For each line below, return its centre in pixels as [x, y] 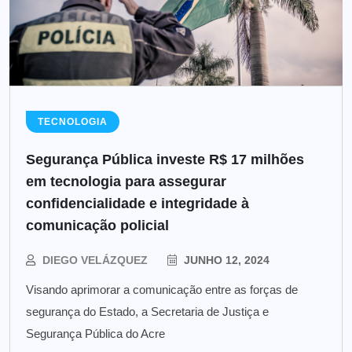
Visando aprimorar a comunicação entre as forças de [162, 289]
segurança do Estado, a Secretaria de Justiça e [147, 311]
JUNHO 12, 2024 [225, 260]
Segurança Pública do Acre [95, 333]
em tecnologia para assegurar [126, 181]
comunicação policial [97, 225]
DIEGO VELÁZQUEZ [95, 260]
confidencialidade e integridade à [137, 203]
